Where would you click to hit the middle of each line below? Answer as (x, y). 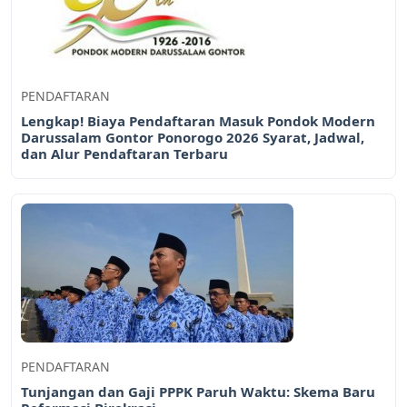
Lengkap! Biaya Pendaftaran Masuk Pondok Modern (198, 120)
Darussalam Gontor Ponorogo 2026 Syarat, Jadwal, (193, 137)
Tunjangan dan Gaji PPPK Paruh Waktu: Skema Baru (198, 391)
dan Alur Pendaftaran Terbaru (124, 153)
